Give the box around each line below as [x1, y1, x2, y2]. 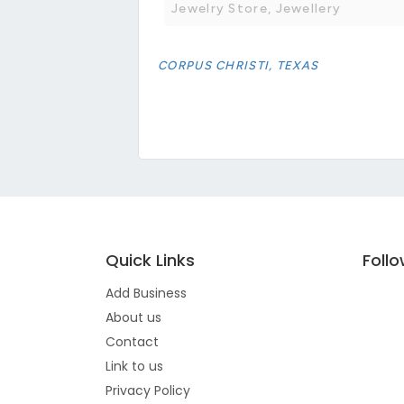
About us [106, 308, 161, 326]
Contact [106, 332, 159, 351]
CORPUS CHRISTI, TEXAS [158, 58, 319, 72]
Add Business [106, 283, 187, 302]
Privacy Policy [106, 381, 190, 399]
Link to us [106, 356, 163, 375]
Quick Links [106, 248, 195, 271]
